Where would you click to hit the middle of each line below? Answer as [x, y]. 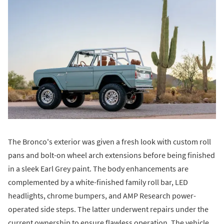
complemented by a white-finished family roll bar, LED [98, 182]
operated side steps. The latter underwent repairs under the [108, 209]
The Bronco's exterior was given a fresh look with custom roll [109, 141]
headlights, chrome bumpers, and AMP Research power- [102, 195]
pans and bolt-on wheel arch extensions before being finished [111, 155]
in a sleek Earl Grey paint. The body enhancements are [98, 168]
